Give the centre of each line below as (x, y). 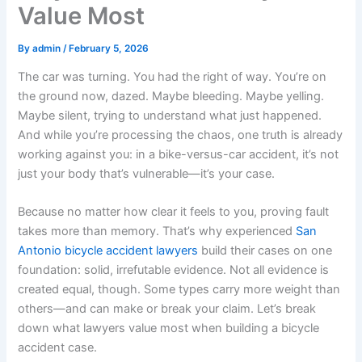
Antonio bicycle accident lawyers (108, 251)
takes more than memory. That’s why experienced (157, 232)
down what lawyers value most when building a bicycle (169, 328)
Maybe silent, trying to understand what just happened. (170, 116)
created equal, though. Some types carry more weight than (179, 290)
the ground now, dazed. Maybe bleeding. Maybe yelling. (171, 97)
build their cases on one (265, 251)
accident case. (58, 348)
